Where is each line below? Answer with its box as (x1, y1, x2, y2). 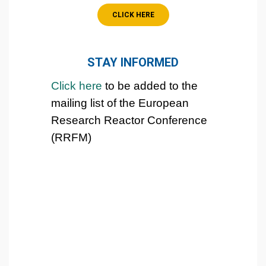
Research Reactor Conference (51, 113, 207, 126)
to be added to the (102, 79, 198, 92)
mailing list (51, 96, 107, 109)
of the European (107, 96, 189, 109)
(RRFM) (51, 131, 91, 144)
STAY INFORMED (87, 55, 179, 69)
